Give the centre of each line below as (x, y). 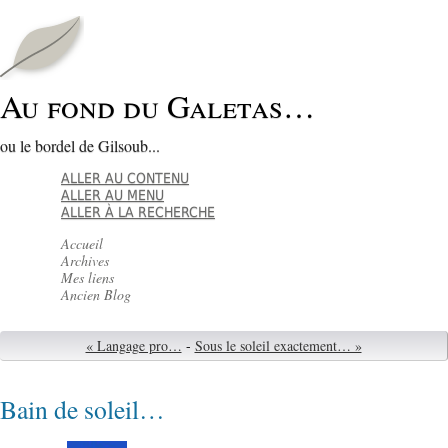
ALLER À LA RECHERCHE (138, 212)
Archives (85, 261)
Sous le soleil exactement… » (278, 346)
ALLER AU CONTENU (125, 178)
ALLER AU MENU (113, 195)
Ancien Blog (96, 295)
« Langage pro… (133, 346)
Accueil (82, 244)
